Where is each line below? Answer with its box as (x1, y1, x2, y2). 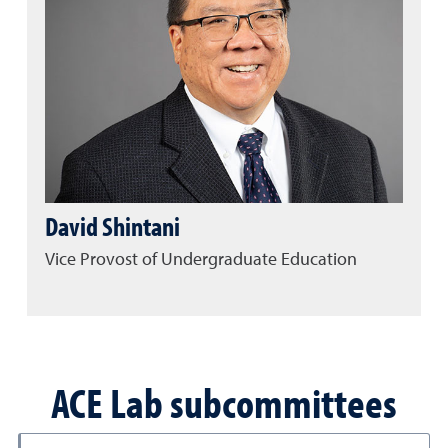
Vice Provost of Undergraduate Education (45, 250, 357, 269)
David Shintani (45, 209, 180, 244)
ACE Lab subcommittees (51, 374, 397, 429)
